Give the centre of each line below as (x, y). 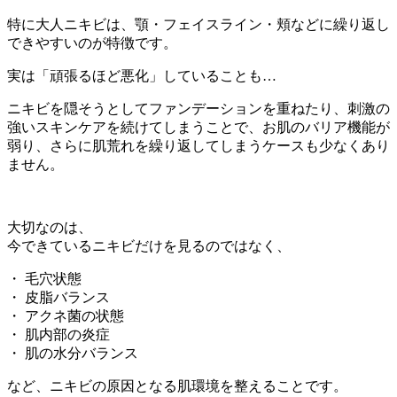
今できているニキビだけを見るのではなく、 (149, 245)
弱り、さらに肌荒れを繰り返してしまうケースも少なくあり (198, 145)
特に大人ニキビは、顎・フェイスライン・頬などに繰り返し (198, 24)
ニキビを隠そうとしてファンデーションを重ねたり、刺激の (198, 108)
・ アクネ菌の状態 (66, 315)
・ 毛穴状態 (44, 278)
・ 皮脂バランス (58, 297)
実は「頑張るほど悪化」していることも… (142, 75)
